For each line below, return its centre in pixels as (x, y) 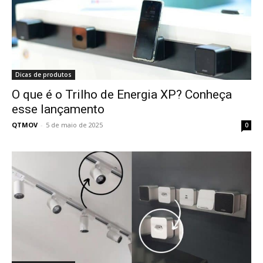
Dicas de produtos (43, 75)
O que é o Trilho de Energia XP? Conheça (122, 95)
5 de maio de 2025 (74, 125)
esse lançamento (58, 109)
